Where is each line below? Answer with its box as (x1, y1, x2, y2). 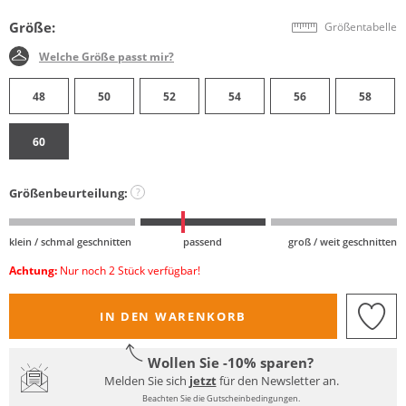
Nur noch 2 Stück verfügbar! (57, 264, 200, 277)
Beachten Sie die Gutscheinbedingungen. (142, 391, 300, 404)
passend (183, 235, 223, 248)
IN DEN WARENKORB (99, 307, 247, 324)
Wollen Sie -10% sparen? (147, 353, 314, 372)
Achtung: (9, 264, 57, 277)
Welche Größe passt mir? (39, 48, 174, 64)
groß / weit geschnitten (287, 235, 397, 248)
